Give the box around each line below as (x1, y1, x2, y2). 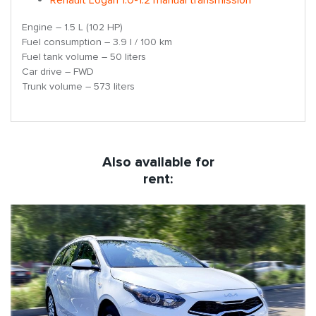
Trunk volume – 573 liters (22, 80, 135, 92)
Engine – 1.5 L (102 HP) (22, 20, 123, 33)
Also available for (102, 153, 214, 171)
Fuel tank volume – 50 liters (22, 50, 146, 63)
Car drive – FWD (22, 65, 94, 78)
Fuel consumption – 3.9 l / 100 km (22, 35, 172, 48)
